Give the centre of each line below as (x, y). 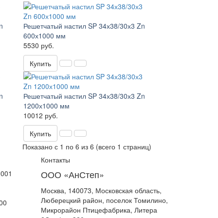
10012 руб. (41, 115)
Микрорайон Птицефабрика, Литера (99, 210)
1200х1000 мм (47, 106)
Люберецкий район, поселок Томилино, (104, 200)
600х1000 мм (45, 36)
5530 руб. (39, 45)
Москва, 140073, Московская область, (101, 190)
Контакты (55, 160)
